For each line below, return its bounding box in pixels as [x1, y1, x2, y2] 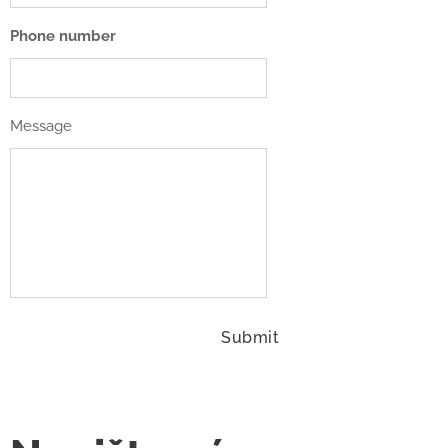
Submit [221, 328, 280, 348]
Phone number [10, 27, 116, 46]
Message [10, 117, 72, 136]
